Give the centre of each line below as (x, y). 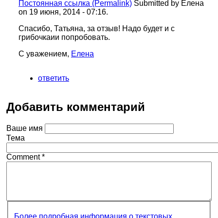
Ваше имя (26, 128)
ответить (54, 78)
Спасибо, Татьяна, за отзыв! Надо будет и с (97, 28)
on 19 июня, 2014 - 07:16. (63, 12)
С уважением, (45, 54)
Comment (24, 157)
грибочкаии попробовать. (64, 37)
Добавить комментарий (76, 107)
